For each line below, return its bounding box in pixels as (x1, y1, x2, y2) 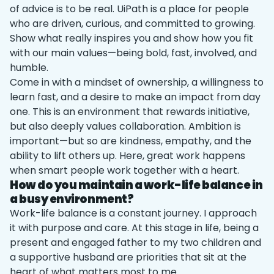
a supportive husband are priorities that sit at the (10, 250, 246, 264)
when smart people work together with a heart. (10, 163, 239, 177)
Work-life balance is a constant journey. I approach (10, 206, 257, 220)
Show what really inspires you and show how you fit (10, 31, 253, 45)
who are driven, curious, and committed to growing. (10, 16, 255, 31)
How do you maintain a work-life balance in (10, 177, 263, 193)
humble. (10, 60, 48, 75)
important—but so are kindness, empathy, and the (10, 133, 251, 148)
